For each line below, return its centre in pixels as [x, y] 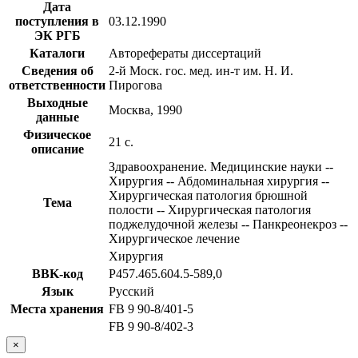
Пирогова [135, 85]
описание [57, 149]
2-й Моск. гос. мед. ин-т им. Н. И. [201, 70]
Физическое [57, 134]
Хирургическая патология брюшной [208, 195]
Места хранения [57, 308]
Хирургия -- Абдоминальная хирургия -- [219, 181]
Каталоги [57, 53]
